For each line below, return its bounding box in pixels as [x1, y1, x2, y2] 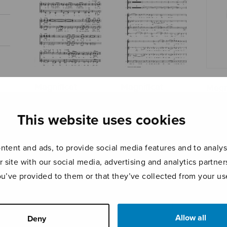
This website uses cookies [17, 111, 186, 129]
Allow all [175, 213, 206, 223]
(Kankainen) [34, 92, 83, 104]
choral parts [120, 103, 169, 115]
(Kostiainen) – [120, 92, 176, 104]
